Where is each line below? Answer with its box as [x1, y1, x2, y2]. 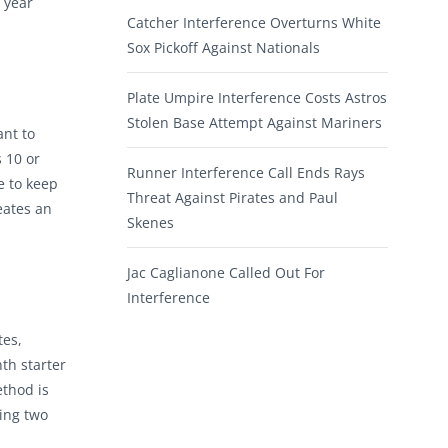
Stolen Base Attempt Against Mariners [127, 113, 382, 133]
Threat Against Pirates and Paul [127, 188, 338, 208]
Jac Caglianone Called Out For [127, 263, 325, 283]
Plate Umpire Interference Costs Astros [127, 88, 387, 108]
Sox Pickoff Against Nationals [127, 38, 320, 58]
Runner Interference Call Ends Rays [127, 163, 365, 183]
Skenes [127, 213, 174, 233]
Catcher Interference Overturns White [127, 13, 381, 33]
